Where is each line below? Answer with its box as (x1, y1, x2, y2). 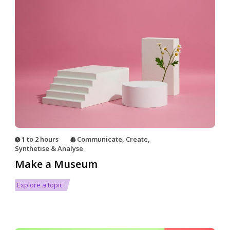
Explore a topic (17, 180, 63, 190)
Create (126, 134, 148, 144)
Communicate (77, 134, 122, 144)
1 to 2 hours (22, 134, 59, 144)
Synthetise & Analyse (15, 143, 83, 153)
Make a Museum (15, 157, 98, 171)
